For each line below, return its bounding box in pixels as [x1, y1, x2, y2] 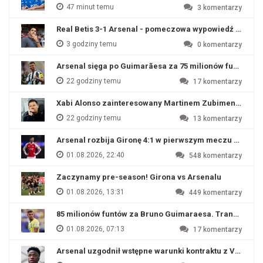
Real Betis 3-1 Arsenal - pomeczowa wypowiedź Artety [56, 25, 258, 33]
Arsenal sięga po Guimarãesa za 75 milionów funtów [56, 62, 251, 70]
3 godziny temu [65, 40, 117, 48]
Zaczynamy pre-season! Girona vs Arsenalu [56, 173, 221, 181]
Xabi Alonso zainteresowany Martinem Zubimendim [56, 99, 249, 107]
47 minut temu [65, 3, 114, 11]
